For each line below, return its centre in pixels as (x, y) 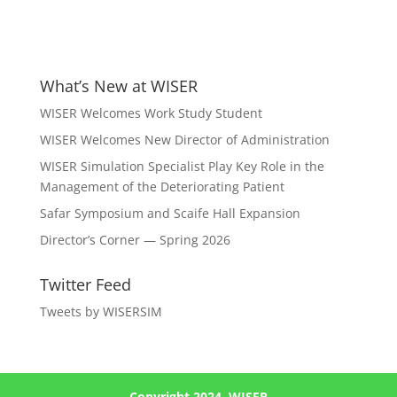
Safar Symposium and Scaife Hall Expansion (170, 213)
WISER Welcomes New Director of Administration (184, 139)
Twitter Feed (85, 284)
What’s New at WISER (118, 86)
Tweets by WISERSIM (101, 311)
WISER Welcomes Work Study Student (151, 113)
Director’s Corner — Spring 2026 (136, 239)
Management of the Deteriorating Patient (165, 186)
